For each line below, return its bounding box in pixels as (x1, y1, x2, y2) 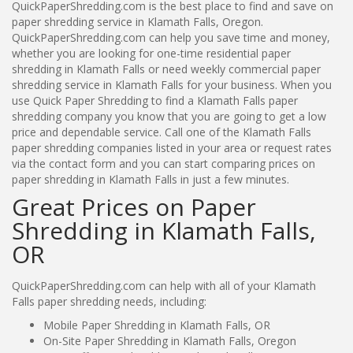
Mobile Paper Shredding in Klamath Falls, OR (43, 317, 270, 333)
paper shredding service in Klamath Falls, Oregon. (12, 13, 263, 29)
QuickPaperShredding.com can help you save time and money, (12, 29, 330, 45)
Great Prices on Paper (12, 190, 256, 223)
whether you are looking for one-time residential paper (12, 45, 291, 61)
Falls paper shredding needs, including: (12, 293, 206, 309)
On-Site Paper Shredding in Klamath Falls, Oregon (43, 333, 296, 348)
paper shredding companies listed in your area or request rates (12, 139, 332, 155)
